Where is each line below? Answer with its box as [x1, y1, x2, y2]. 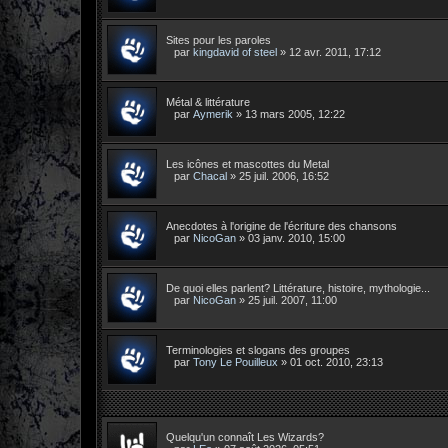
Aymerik [193, 107, 233, 120]
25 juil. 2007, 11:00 [248, 293, 337, 306]
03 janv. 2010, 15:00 [248, 231, 345, 244]
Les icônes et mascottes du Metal [166, 157, 329, 170]
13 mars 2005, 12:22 [245, 107, 345, 120]
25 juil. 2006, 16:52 [239, 169, 329, 182]
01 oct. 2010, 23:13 [290, 355, 383, 368]
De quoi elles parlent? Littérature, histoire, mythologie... [166, 281, 430, 294]
